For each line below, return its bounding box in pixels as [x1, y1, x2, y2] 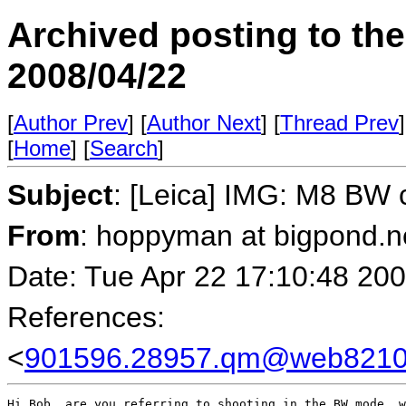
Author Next [147, 111, 261, 135]
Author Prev [14, 111, 128, 135]
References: [7, 301, 165, 333]
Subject [7, 179, 113, 211]
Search [90, 136, 158, 160]
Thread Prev [280, 111, 399, 135]
